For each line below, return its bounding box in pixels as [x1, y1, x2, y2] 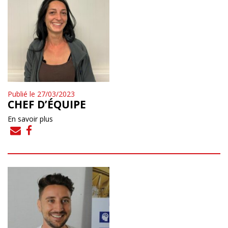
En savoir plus [8, 113, 53, 124]
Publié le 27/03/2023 [8, 89, 75, 99]
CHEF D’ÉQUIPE [8, 97, 86, 111]
